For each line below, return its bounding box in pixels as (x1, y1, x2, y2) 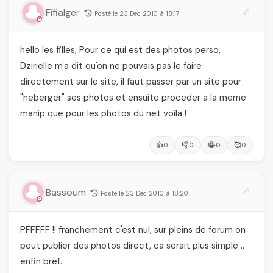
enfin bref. (20, 255, 62, 268)
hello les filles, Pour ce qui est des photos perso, (20, 43, 221, 56)
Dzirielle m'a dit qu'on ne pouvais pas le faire (20, 59, 202, 72)
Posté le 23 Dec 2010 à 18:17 (94, 9, 180, 18)
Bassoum (46, 185, 88, 199)
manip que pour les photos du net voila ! (20, 107, 186, 119)
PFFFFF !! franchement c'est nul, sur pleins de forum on (20, 223, 246, 236)
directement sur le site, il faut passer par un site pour (20, 75, 241, 88)
